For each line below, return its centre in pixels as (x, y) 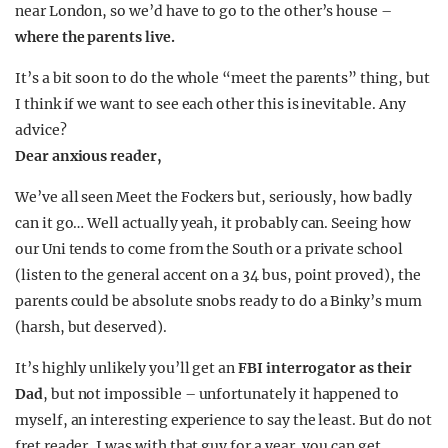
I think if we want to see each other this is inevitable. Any (210, 104)
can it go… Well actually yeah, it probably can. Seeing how (213, 223)
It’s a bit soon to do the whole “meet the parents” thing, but (222, 78)
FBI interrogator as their (325, 368)
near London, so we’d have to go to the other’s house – (203, 11)
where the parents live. (95, 37)
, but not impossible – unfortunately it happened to (220, 394)
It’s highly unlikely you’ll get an (127, 368)
